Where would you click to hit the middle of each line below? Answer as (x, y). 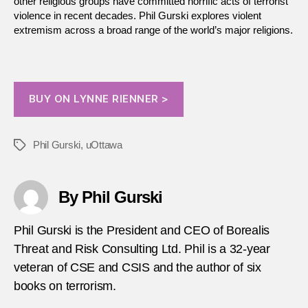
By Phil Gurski (111, 197)
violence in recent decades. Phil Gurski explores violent (137, 15)
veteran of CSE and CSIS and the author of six (137, 267)
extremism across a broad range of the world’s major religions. (153, 30)
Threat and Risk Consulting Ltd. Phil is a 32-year (142, 249)
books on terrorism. (65, 286)
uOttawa (104, 144)
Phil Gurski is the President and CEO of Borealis (142, 230)
